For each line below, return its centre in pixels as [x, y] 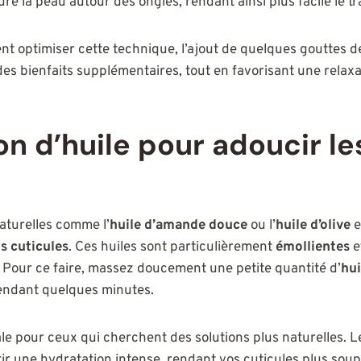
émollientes [313, 247]
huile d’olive [313, 225]
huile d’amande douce [178, 225]
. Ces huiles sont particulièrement [172, 247]
